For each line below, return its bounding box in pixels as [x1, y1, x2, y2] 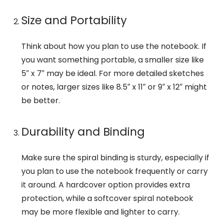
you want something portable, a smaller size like [21, 54, 204, 66]
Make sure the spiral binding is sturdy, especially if [21, 152, 209, 163]
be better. [21, 95, 60, 107]
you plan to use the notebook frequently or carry [21, 165, 208, 177]
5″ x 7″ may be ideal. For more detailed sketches [21, 68, 204, 79]
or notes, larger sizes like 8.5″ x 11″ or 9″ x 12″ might [21, 81, 207, 93]
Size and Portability [21, 13, 127, 29]
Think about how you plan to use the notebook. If [21, 41, 206, 52]
